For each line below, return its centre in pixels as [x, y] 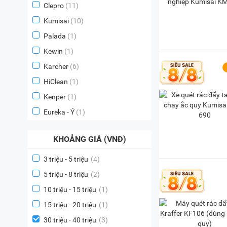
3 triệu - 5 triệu [66, 159]
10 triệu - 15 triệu [70, 190]
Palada [55, 36]
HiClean [56, 82]
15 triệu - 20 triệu [70, 205]
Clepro [54, 6]
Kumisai [56, 21]
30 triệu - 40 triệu [70, 220]
